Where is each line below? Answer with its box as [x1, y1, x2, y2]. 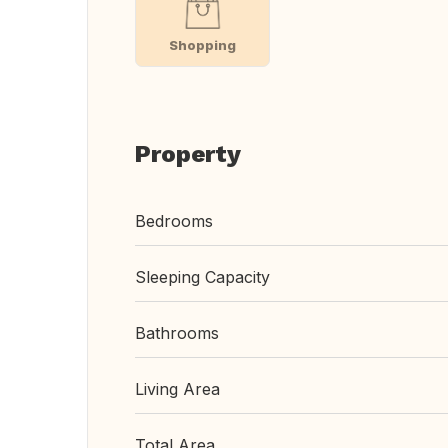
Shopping [168, 36, 236, 53]
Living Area [135, 379, 220, 399]
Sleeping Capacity [135, 267, 270, 287]
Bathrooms [135, 323, 219, 343]
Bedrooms [135, 211, 213, 231]
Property [135, 140, 241, 168]
